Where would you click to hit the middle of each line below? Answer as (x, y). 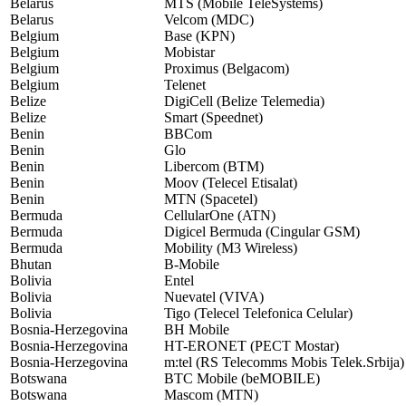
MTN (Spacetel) (211, 199)
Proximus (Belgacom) (227, 69)
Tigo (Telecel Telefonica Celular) (258, 314)
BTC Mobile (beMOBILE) (242, 379)
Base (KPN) (199, 36)
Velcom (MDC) (209, 20)
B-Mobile (192, 265)
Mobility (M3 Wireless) (231, 248)
